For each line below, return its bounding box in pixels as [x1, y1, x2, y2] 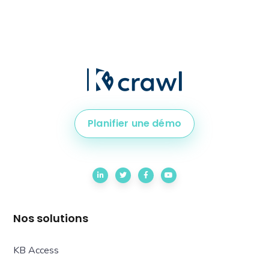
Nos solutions [13, 211, 89, 226]
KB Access [13, 244, 59, 257]
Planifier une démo [88, 116, 181, 130]
